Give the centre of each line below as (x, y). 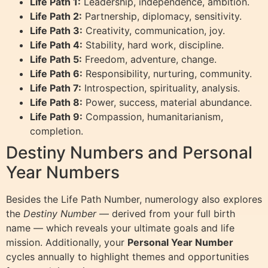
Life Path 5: (56, 59)
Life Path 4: (56, 45)
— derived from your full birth (166, 213)
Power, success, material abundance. (167, 102)
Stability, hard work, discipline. (153, 45)
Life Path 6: (56, 73)
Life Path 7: (56, 88)
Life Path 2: (56, 16)
